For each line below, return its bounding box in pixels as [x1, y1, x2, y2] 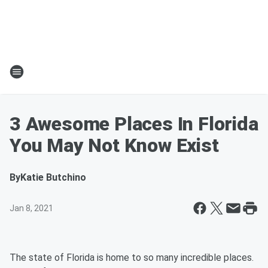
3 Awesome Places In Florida [10, 112, 258, 135]
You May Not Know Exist [10, 134, 219, 157]
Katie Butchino [20, 172, 86, 183]
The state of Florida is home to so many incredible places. [10, 252, 254, 263]
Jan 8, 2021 [10, 203, 53, 213]
